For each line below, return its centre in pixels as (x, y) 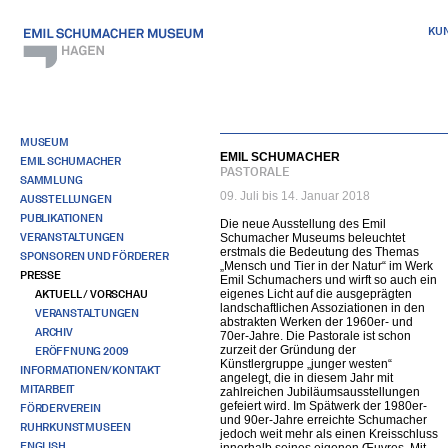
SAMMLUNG (51, 180)
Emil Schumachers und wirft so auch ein (328, 280)
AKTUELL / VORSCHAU (91, 294)
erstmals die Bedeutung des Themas (319, 252)
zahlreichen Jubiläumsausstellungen (320, 392)
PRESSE (40, 275)
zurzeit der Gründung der (288, 350)
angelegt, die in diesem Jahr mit (306, 378)
